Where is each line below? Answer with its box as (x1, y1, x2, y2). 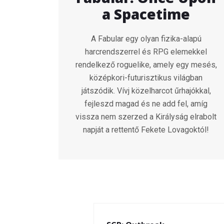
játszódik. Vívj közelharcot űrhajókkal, (81, 86, 211, 96)
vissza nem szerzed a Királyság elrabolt (75, 112, 216, 122)
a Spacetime (102, 4, 190, 24)
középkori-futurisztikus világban (89, 73, 202, 83)
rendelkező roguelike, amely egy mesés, (75, 60, 217, 70)
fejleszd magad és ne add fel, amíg (84, 99, 207, 109)
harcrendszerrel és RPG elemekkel (85, 47, 207, 57)
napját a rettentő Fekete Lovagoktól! (83, 125, 209, 135)
